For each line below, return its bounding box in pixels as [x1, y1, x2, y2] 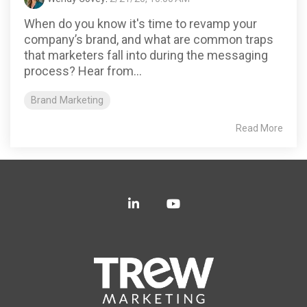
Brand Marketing [31, 94, 103, 106]
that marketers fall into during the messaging [24, 47, 268, 62]
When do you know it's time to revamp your [24, 16, 257, 31]
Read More [236, 122, 283, 134]
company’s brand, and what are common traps [24, 32, 273, 47]
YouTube [180, 197, 225, 210]
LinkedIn [139, 197, 184, 210]
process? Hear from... [24, 63, 142, 78]
